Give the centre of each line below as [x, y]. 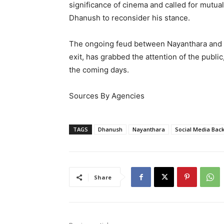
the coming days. [99, 70]
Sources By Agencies [107, 96]
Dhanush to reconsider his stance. [129, 18]
